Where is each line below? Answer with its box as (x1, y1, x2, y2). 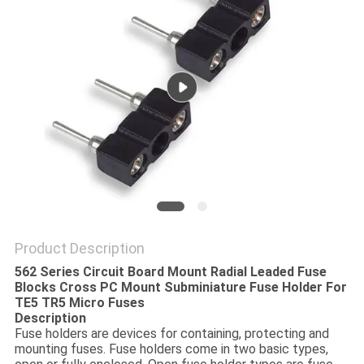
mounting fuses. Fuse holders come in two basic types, (14, 341, 328, 357)
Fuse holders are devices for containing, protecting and (14, 326, 329, 342)
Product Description (14, 240, 145, 258)
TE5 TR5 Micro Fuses (14, 295, 145, 311)
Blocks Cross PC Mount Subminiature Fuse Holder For (14, 279, 347, 296)
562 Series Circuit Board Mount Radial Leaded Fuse (14, 264, 327, 280)
